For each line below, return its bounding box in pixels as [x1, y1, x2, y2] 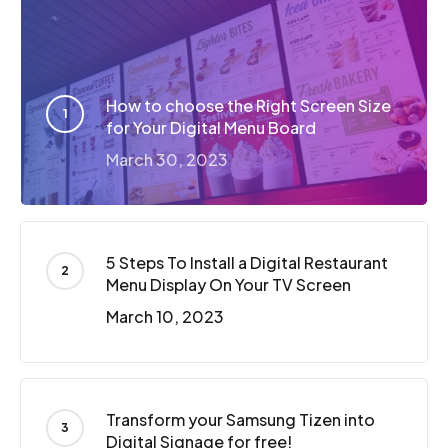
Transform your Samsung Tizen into [106, 409, 375, 431]
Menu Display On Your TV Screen [106, 274, 351, 296]
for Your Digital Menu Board [106, 117, 316, 139]
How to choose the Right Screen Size [106, 95, 391, 117]
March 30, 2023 [106, 149, 228, 171]
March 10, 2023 [106, 306, 224, 328]
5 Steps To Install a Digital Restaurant [106, 252, 388, 274]
